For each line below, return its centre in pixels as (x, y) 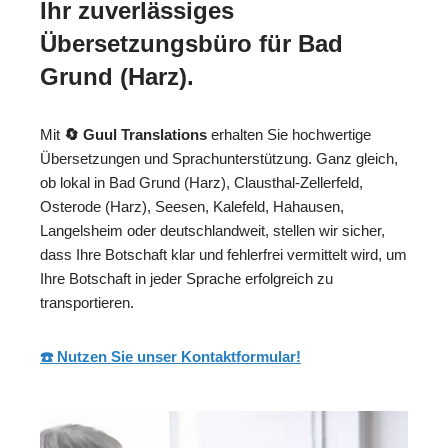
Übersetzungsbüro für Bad (191, 44)
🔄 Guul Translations (135, 135)
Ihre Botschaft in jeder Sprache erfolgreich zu (186, 279)
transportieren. (87, 303)
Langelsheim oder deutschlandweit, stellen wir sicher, (212, 231)
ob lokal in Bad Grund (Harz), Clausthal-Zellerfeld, (201, 183)
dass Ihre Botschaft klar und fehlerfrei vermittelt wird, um (223, 255)
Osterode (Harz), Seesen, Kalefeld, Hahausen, (192, 207)
